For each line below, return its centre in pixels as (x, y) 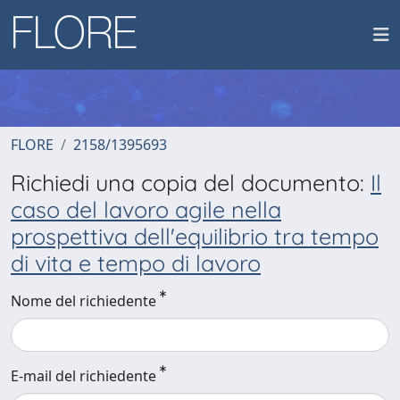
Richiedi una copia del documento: (191, 183)
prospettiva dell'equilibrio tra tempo (195, 236)
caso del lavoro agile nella (146, 209)
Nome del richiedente (83, 301)
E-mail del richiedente (83, 376)
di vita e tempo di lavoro (136, 263)
